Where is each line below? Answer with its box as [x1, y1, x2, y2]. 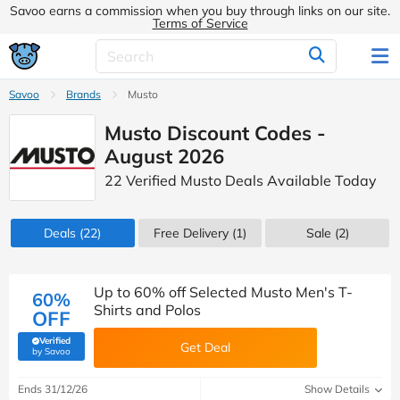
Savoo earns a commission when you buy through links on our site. [10, 3, 390, 19]
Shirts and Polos [94, 301, 201, 319]
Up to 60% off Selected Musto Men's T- [94, 283, 353, 301]
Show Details [304, 382, 372, 396]
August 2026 [104, 144, 224, 169]
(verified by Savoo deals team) [50, 344, 174, 355]
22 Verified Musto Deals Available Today [104, 171, 377, 189]
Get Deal [180, 339, 230, 355]
